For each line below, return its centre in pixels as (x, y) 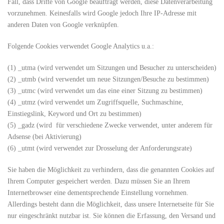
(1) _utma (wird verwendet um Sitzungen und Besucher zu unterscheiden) (112, 68)
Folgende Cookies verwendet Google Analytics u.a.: (81, 46)
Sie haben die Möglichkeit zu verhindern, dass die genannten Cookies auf (111, 170)
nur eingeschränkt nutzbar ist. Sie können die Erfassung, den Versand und (111, 216)
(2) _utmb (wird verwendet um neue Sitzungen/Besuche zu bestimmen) (108, 79)
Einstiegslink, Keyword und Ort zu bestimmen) (74, 114)
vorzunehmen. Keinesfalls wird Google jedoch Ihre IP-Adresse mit (102, 13)
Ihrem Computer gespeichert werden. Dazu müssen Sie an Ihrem (99, 181)
